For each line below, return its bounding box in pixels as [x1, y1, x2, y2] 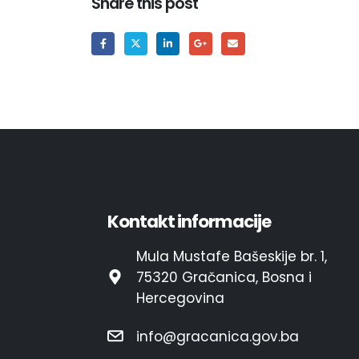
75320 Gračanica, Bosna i [135, 267, 312, 287]
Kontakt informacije [107, 209, 271, 233]
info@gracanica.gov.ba [135, 326, 299, 346]
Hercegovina [135, 288, 224, 308]
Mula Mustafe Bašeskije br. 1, [135, 246, 327, 266]
